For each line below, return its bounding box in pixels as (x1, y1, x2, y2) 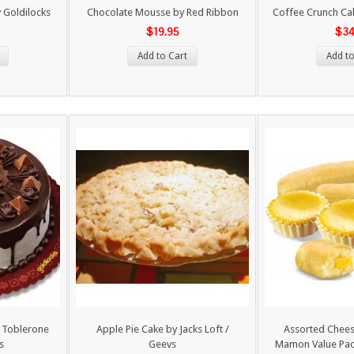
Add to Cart (137, 51, 187, 62)
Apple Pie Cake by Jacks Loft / (96, 323, 229, 335)
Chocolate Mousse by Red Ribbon (86, 6, 239, 18)
